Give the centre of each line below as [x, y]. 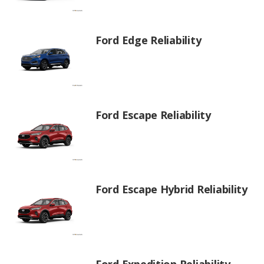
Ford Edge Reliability [148, 40]
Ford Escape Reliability [153, 115]
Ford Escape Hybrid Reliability [171, 189]
